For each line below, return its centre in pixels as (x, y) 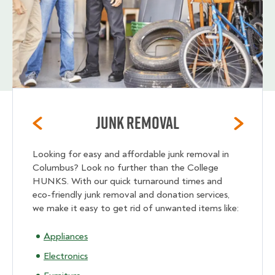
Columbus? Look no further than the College (126, 168)
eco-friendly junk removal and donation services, (131, 195)
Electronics (66, 256)
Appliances (66, 237)
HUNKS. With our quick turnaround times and (127, 181)
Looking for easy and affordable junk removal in (131, 154)
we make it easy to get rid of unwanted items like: (136, 208)
